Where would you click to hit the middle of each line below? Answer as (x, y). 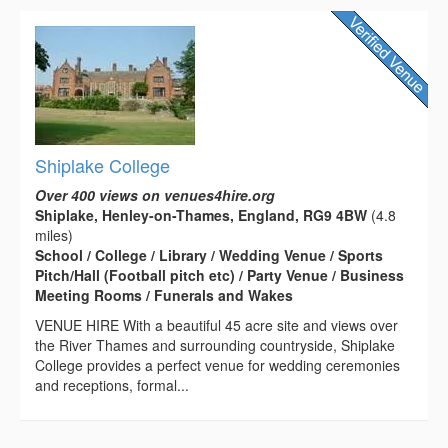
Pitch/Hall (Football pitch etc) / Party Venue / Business (219, 274)
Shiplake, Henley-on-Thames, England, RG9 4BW (201, 214)
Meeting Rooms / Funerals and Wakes (164, 294)
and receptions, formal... (112, 384)
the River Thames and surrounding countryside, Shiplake (215, 344)
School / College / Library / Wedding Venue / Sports (209, 254)
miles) (54, 234)
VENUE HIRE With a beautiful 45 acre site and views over (216, 324)
